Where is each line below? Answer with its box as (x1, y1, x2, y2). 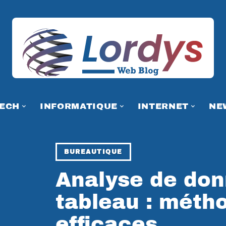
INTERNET (137, 101, 189, 111)
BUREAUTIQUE (64, 148, 123, 155)
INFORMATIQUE (39, 101, 118, 111)
